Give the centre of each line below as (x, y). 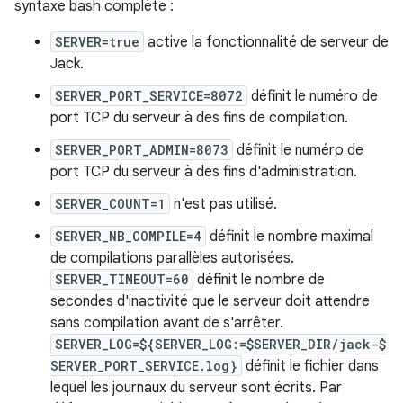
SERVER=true (97, 42)
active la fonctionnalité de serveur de (266, 43)
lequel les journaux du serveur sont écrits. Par (196, 388)
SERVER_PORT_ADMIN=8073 (142, 150)
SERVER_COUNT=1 (110, 204)
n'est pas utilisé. (224, 205)
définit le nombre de (259, 280)
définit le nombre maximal (290, 237)
